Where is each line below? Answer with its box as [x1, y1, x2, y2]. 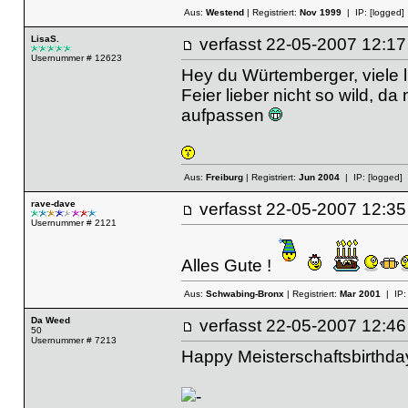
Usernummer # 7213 [30, 335, 117, 345]
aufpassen [180, 105, 269, 125]
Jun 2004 [298, 172, 340, 183]
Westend [205, 7, 244, 18]
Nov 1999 [299, 7, 342, 18]
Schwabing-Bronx [205, 289, 284, 300]
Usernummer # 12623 [30, 53, 122, 63]
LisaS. [30, 34, 59, 44]
